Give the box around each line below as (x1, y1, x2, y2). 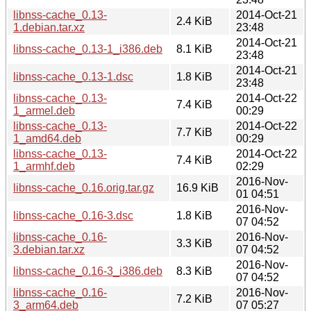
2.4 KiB (176, 15, 212, 27)
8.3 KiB (176, 264, 212, 277)
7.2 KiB (176, 292, 212, 305)
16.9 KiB (176, 181, 219, 194)
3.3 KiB (176, 237, 212, 249)
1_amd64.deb (13, 132, 81, 144)
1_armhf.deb (13, 160, 75, 172)
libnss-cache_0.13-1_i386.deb (13, 42, 162, 55)
